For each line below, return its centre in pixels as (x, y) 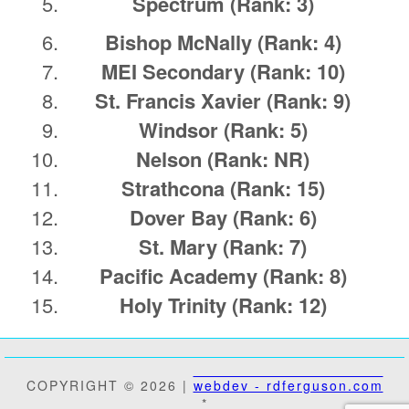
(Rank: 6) (274, 218)
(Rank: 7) (265, 247)
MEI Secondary (175, 72)
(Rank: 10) (297, 72)
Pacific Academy (181, 276)
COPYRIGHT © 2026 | (110, 386)
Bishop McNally (181, 42)
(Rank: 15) (277, 189)
